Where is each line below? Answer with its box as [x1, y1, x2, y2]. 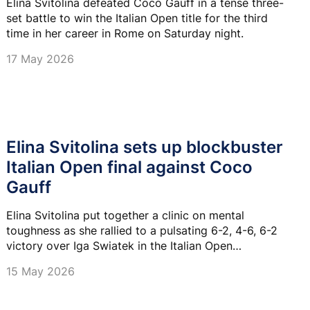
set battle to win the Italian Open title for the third [6, 11, 268, 26]
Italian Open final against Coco [6, 156, 253, 177]
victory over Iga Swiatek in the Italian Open [6, 238, 232, 253]
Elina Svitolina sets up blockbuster [6, 136, 283, 157]
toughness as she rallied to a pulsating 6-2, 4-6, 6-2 [6, 223, 279, 237]
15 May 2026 [6, 264, 75, 278]
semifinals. [6, 253, 61, 268]
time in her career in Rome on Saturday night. [6, 26, 244, 41]
